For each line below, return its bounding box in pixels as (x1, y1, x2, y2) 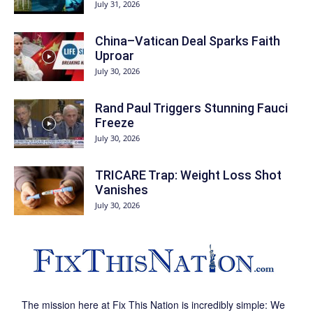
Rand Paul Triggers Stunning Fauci (95, 100, 288, 115)
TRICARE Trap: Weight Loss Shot (95, 167, 282, 182)
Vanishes (95, 182, 148, 197)
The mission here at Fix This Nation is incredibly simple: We (21, 297, 285, 312)
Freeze (95, 115, 134, 130)
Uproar (95, 48, 134, 63)
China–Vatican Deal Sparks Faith (95, 33, 280, 48)
